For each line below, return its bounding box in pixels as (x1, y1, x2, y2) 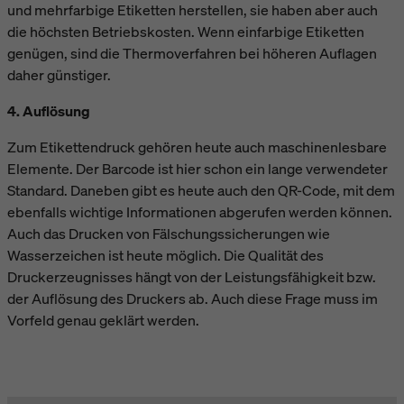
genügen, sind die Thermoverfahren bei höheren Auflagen (7, 42, 377, 63)
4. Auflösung (7, 100, 90, 121)
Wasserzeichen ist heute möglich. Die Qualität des (7, 244, 324, 265)
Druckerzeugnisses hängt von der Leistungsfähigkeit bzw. (7, 266, 376, 287)
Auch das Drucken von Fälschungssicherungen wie (7, 223, 330, 243)
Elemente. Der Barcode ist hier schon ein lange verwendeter (7, 158, 388, 179)
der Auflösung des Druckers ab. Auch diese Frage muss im (7, 288, 378, 308)
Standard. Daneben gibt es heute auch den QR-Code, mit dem (7, 179, 395, 200)
